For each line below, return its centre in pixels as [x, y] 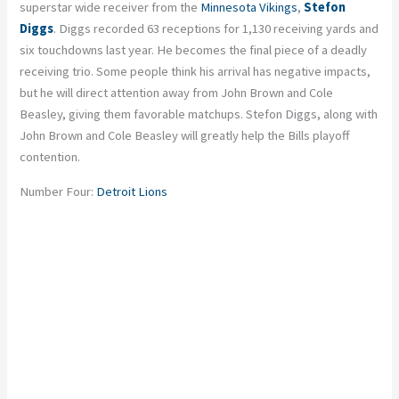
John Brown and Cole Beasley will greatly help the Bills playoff [185, 136]
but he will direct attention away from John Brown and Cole [177, 93]
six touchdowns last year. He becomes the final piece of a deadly [194, 50]
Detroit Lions [132, 192]
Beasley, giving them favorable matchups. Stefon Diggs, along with [199, 114]
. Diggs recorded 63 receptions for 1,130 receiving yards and [216, 29]
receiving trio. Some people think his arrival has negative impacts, [195, 72]
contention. [50, 157]
